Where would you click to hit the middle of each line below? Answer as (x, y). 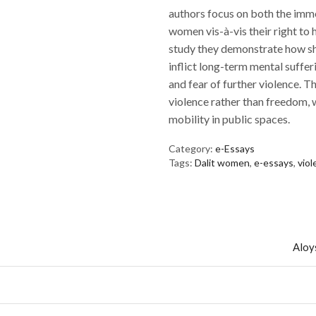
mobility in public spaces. (229, 119)
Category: (192, 149)
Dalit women (222, 163)
